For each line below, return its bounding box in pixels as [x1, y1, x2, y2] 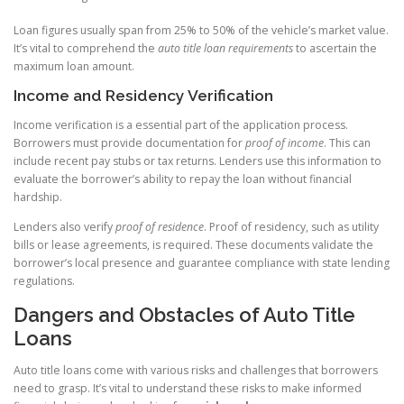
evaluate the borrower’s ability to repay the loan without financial [14, 171, 352, 188]
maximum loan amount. [14, 59, 134, 74]
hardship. [14, 189, 62, 206]
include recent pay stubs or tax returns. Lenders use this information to [14, 153, 381, 170]
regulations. [14, 273, 75, 289]
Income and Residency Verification [14, 87, 273, 106]
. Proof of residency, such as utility [204, 219, 379, 235]
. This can [324, 135, 371, 151]
